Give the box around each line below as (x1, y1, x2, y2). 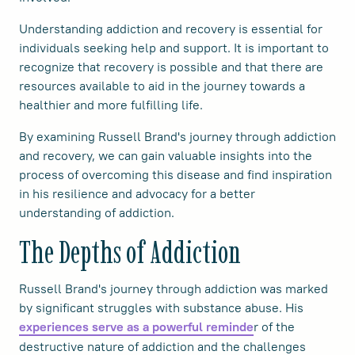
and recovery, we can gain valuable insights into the (19, 147, 312, 163)
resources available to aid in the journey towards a (19, 77, 305, 94)
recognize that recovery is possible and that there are (19, 58, 323, 74)
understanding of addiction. (19, 204, 174, 220)
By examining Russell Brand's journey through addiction (19, 128, 336, 144)
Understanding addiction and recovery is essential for (19, 20, 323, 36)
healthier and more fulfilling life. (19, 96, 203, 113)
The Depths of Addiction (19, 232, 241, 271)
